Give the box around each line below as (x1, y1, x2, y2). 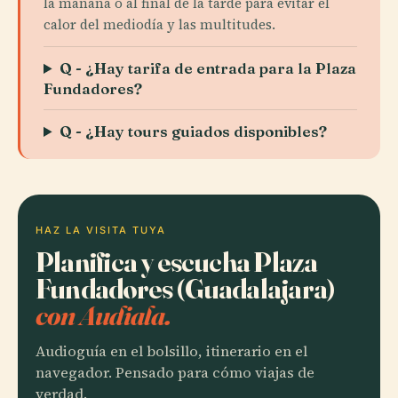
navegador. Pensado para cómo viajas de (36, 362, 314, 383)
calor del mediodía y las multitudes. (44, 15, 275, 34)
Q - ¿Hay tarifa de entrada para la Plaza (60, 59, 357, 77)
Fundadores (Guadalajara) (36, 271, 336, 306)
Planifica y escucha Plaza (36, 244, 318, 279)
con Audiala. (36, 298, 171, 332)
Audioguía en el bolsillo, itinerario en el (36, 341, 307, 362)
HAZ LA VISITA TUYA (36, 224, 166, 236)
